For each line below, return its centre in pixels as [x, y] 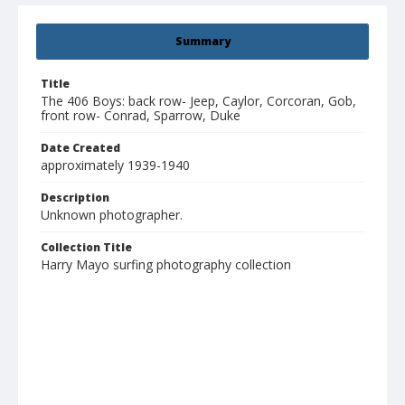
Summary [202, 42]
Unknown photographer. [112, 215]
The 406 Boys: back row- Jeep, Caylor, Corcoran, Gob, [198, 101]
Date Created [80, 148]
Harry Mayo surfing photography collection [166, 265]
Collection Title [86, 248]
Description [75, 198]
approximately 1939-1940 [115, 165]
